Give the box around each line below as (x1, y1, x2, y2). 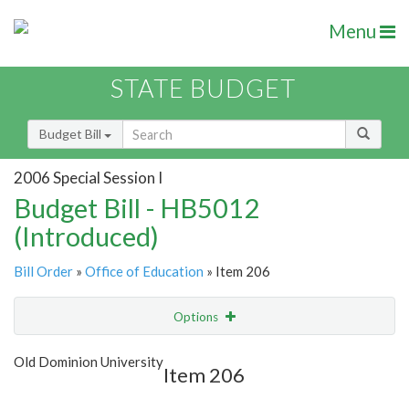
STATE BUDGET (110, 73, 296, 104)
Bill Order (14, 263, 73, 280)
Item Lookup (18, 384, 90, 401)
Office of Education (85, 263, 204, 280)
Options (173, 309, 221, 325)
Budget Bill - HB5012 (14, 192, 259, 225)
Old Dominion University (14, 353, 163, 371)
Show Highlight (106, 346, 191, 362)
